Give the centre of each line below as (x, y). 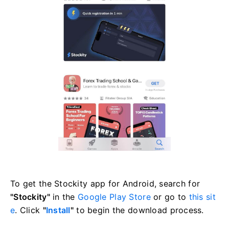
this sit (202, 197)
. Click (29, 210)
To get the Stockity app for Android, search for (105, 183)
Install (58, 210)
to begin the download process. (139, 210)
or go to (170, 197)
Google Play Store (114, 197)
